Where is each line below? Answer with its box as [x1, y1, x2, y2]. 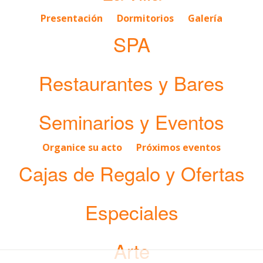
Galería [188, 11, 222, 25]
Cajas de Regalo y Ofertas [18, 159, 245, 187]
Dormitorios [117, 11, 176, 25]
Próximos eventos [136, 140, 221, 154]
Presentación [41, 11, 105, 25]
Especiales [85, 197, 178, 225]
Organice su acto [42, 140, 124, 154]
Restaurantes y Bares [39, 68, 224, 96]
